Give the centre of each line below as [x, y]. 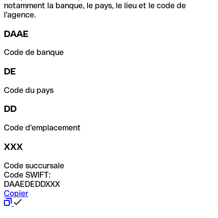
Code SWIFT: [27, 175]
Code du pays [29, 90]
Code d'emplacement [42, 128]
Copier [16, 193]
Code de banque [34, 53]
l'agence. [20, 15]
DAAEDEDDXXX [32, 184]
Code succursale [34, 165]
